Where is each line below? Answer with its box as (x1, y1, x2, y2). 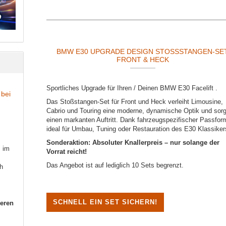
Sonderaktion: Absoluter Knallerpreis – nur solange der (46, 139, 220, 147)
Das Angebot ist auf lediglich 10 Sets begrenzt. (46, 161, 186, 169)
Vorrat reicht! (46, 148, 87, 156)
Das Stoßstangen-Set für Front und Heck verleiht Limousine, (46, 98, 223, 106)
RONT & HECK (116, 55, 164, 64)
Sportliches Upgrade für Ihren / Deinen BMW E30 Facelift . (46, 84, 220, 92)
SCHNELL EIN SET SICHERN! (53, 198, 158, 206)
